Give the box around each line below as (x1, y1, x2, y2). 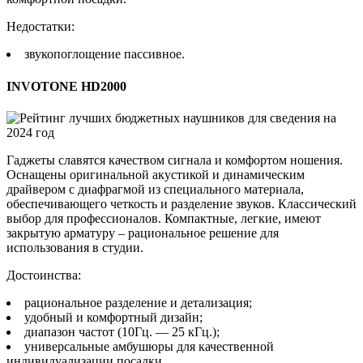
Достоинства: (6, 268, 81, 282)
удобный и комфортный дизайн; (24, 310, 203, 324)
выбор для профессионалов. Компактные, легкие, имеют (6, 211, 321, 225)
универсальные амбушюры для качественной (24, 340, 274, 353)
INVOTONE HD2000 (6, 79, 126, 93)
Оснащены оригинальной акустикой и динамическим (6, 168, 305, 181)
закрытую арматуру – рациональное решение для (6, 226, 279, 240)
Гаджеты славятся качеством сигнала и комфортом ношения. (6, 153, 343, 167)
